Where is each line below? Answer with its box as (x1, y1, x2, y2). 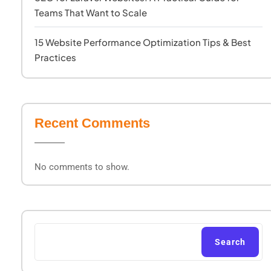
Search (215, 237, 246, 247)
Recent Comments (34, 116, 150, 131)
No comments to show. (34, 162, 129, 172)
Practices (34, 51, 76, 63)
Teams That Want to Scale (34, 7, 147, 18)
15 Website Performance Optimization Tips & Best (34, 36, 251, 48)
